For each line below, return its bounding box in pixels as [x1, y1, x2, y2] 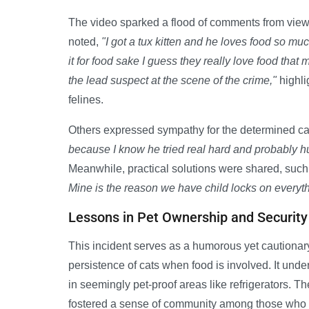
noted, [68, 36, 101, 48]
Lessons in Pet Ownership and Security [68, 209, 308, 226]
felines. [68, 94, 103, 106]
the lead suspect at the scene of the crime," [68, 74, 277, 87]
